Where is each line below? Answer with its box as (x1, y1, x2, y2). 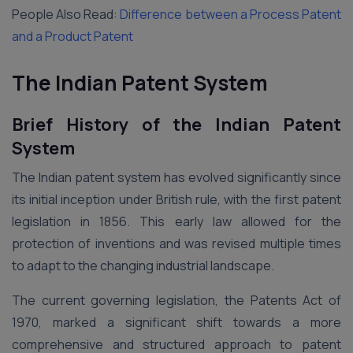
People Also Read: (12, 5, 121, 23)
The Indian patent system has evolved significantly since (12, 168, 341, 186)
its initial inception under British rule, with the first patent (12, 190, 341, 208)
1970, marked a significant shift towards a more (12, 313, 341, 331)
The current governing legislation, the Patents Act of (12, 291, 341, 309)
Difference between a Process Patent (120, 5, 342, 23)
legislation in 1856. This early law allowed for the (12, 212, 341, 230)
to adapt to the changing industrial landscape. (12, 256, 274, 274)
